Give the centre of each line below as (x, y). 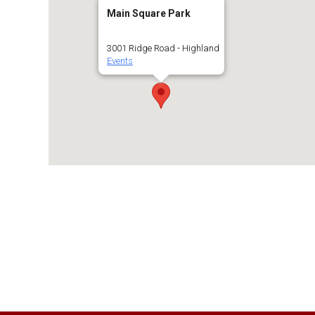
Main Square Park (148, 13)
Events (120, 61)
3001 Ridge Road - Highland (163, 48)
